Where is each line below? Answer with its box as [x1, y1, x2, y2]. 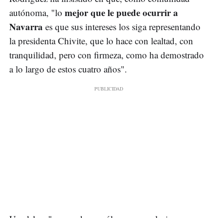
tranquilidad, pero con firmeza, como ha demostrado [9, 48, 204, 61]
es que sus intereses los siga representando [43, 20, 200, 33]
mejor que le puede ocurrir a [65, 5, 178, 19]
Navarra [9, 19, 43, 33]
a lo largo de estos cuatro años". [9, 62, 127, 75]
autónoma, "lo [9, 6, 65, 18]
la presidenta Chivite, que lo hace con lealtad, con [9, 34, 193, 47]
